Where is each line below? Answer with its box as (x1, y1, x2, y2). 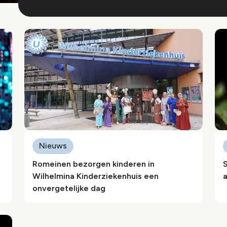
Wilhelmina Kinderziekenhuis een (32, 171, 159, 181)
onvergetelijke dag (32, 183, 105, 193)
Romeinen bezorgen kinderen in (32, 159, 155, 169)
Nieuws (39, 141, 67, 150)
